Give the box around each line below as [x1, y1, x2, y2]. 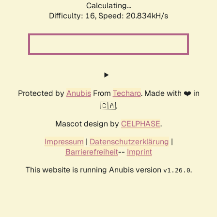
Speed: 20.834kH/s [98, 11, 168, 21]
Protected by [17, 88, 66, 99]
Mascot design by [55, 119, 121, 129]
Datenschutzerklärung [89, 137, 169, 147]
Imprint [126, 147, 152, 157]
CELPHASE [121, 119, 160, 129]
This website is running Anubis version [25, 165, 163, 175]
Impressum [44, 137, 84, 147]
